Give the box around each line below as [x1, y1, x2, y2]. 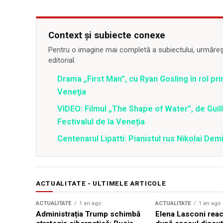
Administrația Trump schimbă [36, 210, 140, 219]
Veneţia [57, 87, 86, 97]
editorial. [48, 56, 76, 65]
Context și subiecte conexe [48, 30, 165, 41]
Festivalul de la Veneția [57, 117, 145, 127]
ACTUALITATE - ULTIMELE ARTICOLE [36, 180, 166, 188]
